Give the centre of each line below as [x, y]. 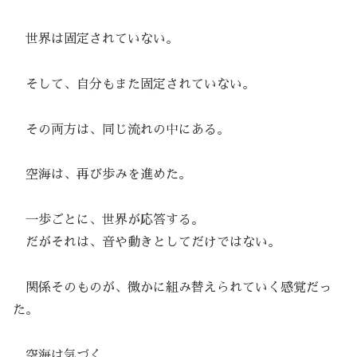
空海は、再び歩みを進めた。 [102, 175]
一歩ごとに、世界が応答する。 [108, 220]
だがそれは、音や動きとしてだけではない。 [147, 243]
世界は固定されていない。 [96, 39]
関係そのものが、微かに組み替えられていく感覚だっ [172, 288]
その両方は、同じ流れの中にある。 [121, 129]
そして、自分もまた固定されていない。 [134, 84]
